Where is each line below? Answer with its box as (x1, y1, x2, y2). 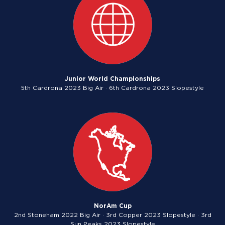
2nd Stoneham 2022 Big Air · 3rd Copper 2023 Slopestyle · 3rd (14, 211, 211, 219)
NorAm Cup (93, 202, 132, 210)
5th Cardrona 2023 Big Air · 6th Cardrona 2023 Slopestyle (21, 84, 204, 92)
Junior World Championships (65, 75, 160, 83)
